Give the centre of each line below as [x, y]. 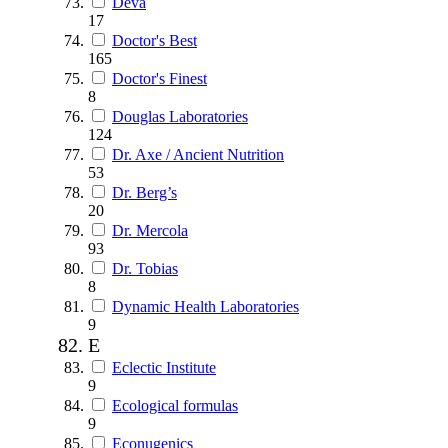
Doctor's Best [154, 40]
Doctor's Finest [159, 78]
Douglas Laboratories [180, 116]
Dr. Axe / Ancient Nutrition [198, 154]
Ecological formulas [175, 405]
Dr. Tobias [145, 268]
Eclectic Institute [164, 367]
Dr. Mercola [150, 230]
